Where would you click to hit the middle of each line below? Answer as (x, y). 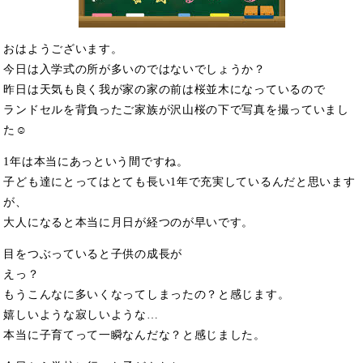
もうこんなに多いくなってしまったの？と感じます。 (147, 294)
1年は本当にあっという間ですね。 (96, 161)
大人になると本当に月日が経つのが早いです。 (129, 222)
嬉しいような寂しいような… (81, 314)
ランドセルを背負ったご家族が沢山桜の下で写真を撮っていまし (176, 109)
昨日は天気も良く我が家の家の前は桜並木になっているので (164, 89)
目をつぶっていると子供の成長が (93, 254)
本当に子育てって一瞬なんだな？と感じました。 (135, 335)
